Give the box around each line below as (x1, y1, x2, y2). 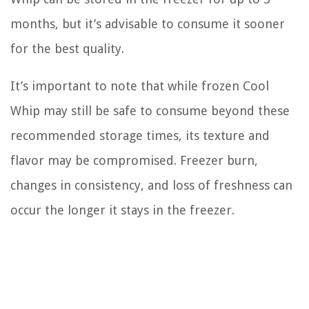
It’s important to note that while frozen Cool (10, 78, 269, 93)
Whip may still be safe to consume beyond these (10, 103, 290, 118)
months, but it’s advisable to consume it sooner (10, 16, 285, 31)
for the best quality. (10, 41, 124, 56)
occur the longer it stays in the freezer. (10, 202, 235, 217)
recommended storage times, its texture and (10, 128, 270, 143)
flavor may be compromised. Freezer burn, (10, 152, 258, 168)
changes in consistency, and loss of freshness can (10, 177, 292, 192)
